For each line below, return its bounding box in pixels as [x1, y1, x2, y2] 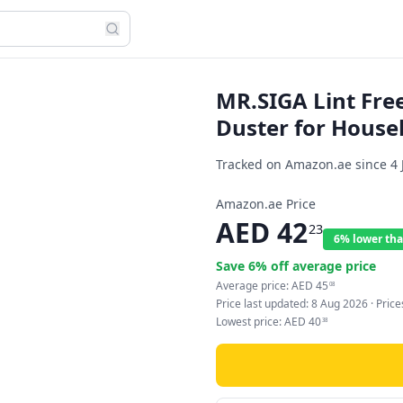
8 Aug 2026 [311, 296, 368, 311]
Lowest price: [216, 314, 284, 329]
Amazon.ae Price [216, 195, 316, 212]
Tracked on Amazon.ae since [216, 156, 390, 173]
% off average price [255, 257, 376, 274]
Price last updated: [216, 296, 311, 311]
